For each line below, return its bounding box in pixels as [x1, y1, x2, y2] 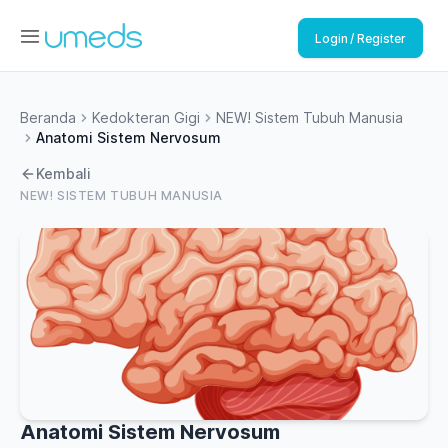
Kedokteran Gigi [92, 109, 200, 126]
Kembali [36, 165, 91, 182]
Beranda [20, 109, 76, 126]
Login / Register [315, 31, 406, 46]
